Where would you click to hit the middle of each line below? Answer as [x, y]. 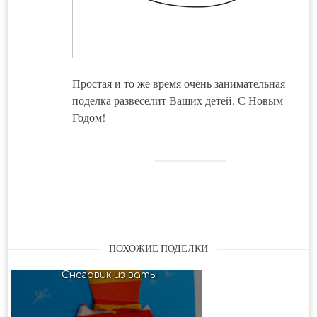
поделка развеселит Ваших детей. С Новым [177, 100]
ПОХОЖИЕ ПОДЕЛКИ [158, 248]
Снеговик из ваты [109, 275]
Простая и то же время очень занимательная [178, 83]
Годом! [88, 117]
